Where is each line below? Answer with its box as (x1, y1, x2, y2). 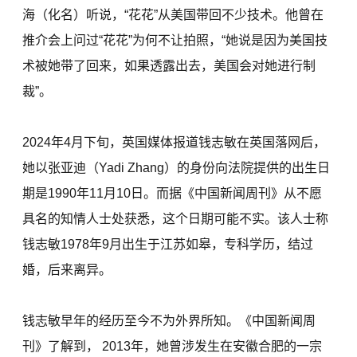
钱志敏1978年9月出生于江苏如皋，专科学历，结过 (22, 237, 314, 251)
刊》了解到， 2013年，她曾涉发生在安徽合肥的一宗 (22, 339, 323, 353)
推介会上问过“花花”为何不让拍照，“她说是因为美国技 (22, 33, 328, 47)
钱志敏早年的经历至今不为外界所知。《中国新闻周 (22, 313, 316, 328)
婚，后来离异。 (22, 262, 112, 277)
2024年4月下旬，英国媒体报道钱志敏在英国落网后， (22, 135, 327, 149)
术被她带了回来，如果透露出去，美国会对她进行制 (22, 58, 316, 73)
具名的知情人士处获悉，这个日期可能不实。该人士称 (22, 211, 329, 226)
